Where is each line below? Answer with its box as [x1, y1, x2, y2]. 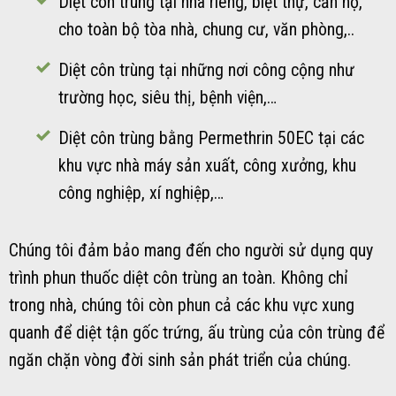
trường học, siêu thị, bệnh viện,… [57, 87, 277, 108]
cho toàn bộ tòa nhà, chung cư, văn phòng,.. [57, 19, 354, 40]
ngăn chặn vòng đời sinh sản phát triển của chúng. [9, 349, 351, 370]
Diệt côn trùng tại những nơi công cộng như [57, 59, 354, 80]
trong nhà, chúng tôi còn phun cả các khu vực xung [9, 294, 354, 316]
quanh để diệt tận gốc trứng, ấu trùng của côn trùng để [9, 322, 385, 343]
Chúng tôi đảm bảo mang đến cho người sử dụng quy [9, 240, 373, 261]
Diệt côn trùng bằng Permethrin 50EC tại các [57, 127, 364, 148]
